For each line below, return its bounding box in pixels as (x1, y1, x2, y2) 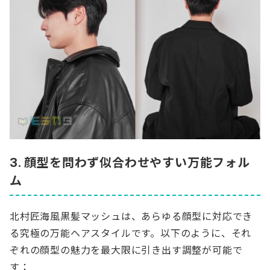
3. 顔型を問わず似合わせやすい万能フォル (10, 155, 250, 170)
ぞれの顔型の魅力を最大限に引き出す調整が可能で (10, 243, 243, 256)
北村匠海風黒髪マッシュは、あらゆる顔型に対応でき (10, 210, 253, 222)
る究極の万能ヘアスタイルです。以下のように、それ (10, 227, 252, 239)
